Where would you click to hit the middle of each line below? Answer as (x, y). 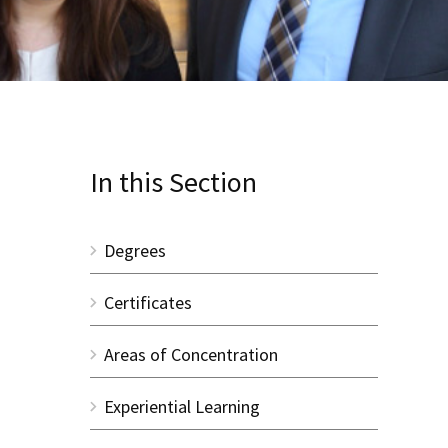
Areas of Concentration (190, 354)
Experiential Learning (181, 406)
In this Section (173, 181)
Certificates (147, 302)
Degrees (134, 250)
